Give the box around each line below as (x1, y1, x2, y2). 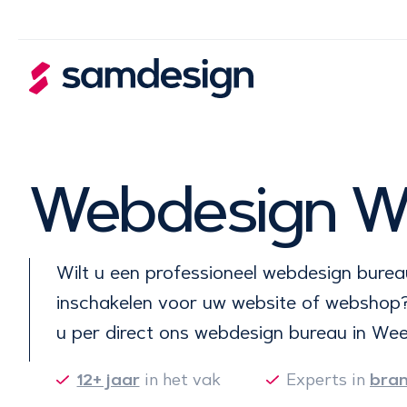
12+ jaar (76, 370, 140, 391)
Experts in (286, 370, 370, 391)
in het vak (139, 370, 221, 391)
